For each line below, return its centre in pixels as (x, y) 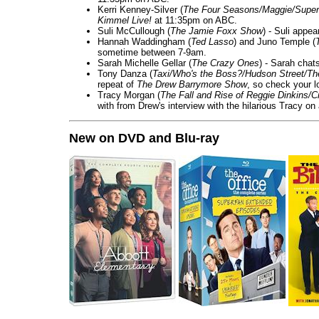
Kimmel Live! (125, 20)
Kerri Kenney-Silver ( (140, 9)
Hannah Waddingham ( (144, 41)
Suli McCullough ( (134, 31)
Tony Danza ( (125, 73)
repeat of (117, 84)
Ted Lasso (212, 41)
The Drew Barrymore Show (192, 84)
